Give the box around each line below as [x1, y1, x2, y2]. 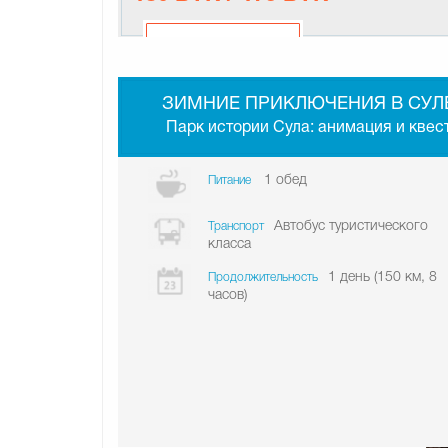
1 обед [264, 174, 307, 187]
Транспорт [208, 221, 264, 232]
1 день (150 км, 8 [328, 271, 437, 284]
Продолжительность [208, 272, 318, 283]
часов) [208, 289, 247, 302]
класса [208, 238, 251, 251]
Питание [208, 175, 254, 186]
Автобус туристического [274, 220, 428, 233]
